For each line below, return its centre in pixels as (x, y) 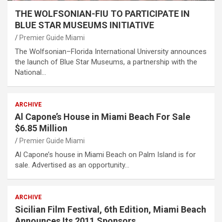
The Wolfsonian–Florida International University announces (111, 52)
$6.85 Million (41, 128)
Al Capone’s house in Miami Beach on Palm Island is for (105, 155)
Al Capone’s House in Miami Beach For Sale (103, 117)
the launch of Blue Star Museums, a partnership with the (106, 62)
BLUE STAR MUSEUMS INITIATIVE (84, 25)
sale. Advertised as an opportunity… (72, 165)
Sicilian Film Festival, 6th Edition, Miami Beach (111, 210)
